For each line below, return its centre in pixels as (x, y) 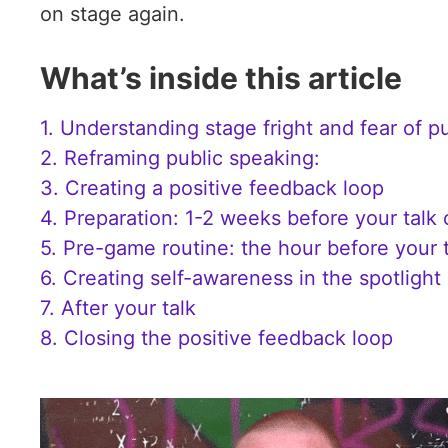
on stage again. (112, 14)
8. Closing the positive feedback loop (216, 338)
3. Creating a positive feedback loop (212, 188)
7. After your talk (121, 308)
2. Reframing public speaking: (180, 158)
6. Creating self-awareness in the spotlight (240, 278)
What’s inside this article (221, 78)
